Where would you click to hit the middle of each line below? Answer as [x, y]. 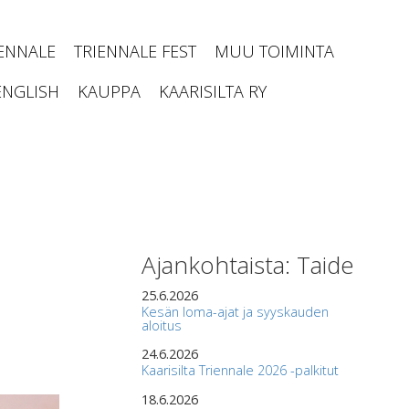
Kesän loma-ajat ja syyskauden [235, 312]
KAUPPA [109, 91]
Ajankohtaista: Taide [247, 265]
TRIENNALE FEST [135, 51]
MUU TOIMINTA [274, 51]
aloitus [161, 325]
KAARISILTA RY [213, 91]
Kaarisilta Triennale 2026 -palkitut [240, 371]
